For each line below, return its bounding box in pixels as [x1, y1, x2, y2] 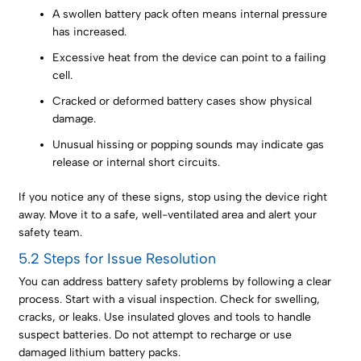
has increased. [52, 25, 127, 39]
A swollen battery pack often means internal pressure [52, 7, 328, 22]
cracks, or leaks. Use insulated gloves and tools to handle [19, 310, 312, 325]
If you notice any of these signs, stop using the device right [19, 190, 328, 205]
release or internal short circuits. [52, 156, 221, 170]
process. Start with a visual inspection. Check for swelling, [19, 293, 321, 307]
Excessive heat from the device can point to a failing [52, 51, 326, 65]
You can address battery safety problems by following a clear [19, 275, 332, 289]
